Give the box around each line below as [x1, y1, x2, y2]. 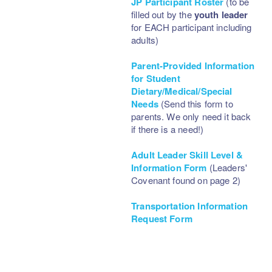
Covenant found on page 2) [131, 173, 240, 186]
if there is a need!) [131, 122, 204, 135]
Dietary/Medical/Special [131, 84, 233, 98]
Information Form [131, 160, 207, 174]
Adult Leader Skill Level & [131, 148, 243, 161]
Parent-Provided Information [131, 58, 255, 72]
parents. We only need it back [131, 109, 251, 123]
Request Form [131, 211, 192, 225]
